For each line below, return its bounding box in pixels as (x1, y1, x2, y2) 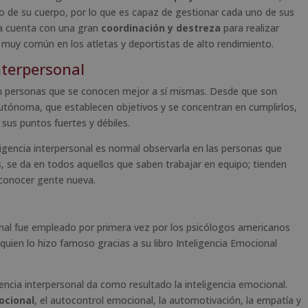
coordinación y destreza (101, 21, 221, 34)
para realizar (221, 21, 279, 34)
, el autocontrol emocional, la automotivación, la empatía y (34, 293, 301, 307)
